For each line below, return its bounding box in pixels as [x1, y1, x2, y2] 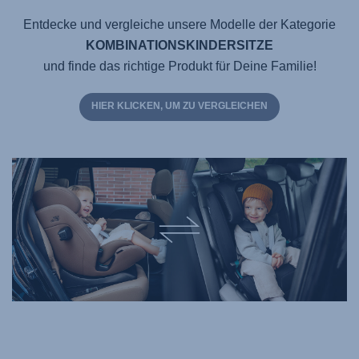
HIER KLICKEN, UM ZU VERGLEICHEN [91, 99, 268, 111]
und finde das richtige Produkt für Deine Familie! [42, 59, 317, 74]
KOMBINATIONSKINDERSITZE [86, 38, 273, 53]
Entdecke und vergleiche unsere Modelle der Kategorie [23, 18, 336, 32]
